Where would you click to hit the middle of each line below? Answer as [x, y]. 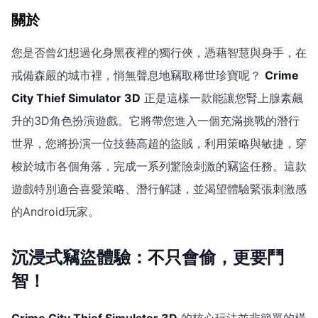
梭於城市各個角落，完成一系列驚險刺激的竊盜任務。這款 [159, 166]
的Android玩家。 [55, 212]
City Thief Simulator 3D [76, 98]
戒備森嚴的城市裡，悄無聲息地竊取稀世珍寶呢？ [138, 75]
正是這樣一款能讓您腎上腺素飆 [222, 98]
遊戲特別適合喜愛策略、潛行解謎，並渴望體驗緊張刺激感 [159, 189]
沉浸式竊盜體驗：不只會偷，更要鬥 [148, 257]
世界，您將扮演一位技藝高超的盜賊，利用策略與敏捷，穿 [159, 143]
